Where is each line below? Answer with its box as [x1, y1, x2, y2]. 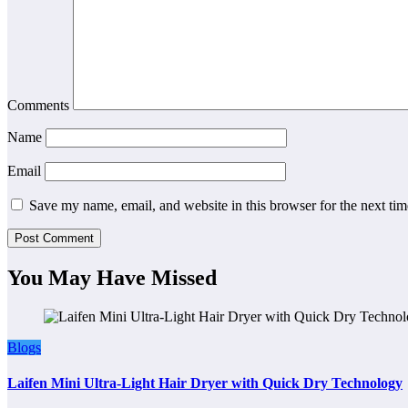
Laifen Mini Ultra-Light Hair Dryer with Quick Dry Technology [7, 375, 403, 392]
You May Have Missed [7, 266, 217, 291]
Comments [7, 97, 73, 114]
